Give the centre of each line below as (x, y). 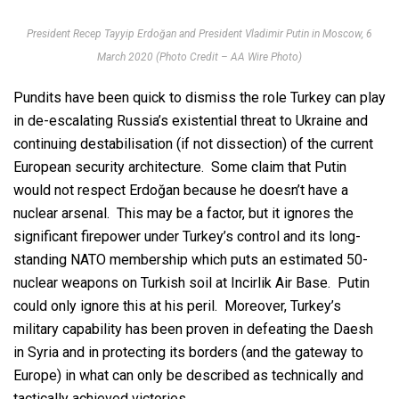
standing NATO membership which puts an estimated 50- (191, 260)
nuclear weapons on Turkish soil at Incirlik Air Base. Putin (191, 283)
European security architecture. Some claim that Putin (180, 167)
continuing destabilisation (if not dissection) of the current (193, 144)
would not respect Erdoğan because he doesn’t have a (181, 191)
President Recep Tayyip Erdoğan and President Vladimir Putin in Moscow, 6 (199, 34)
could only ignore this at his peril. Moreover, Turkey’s (177, 306)
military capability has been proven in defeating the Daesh (193, 330)
